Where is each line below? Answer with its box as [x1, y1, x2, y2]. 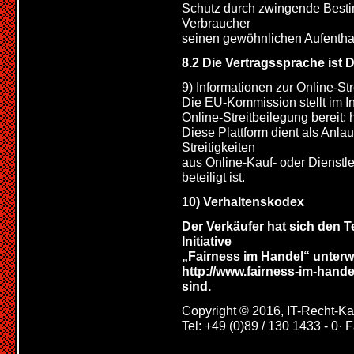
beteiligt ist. [182, 170, 245, 184]
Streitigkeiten [182, 140, 255, 154]
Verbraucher [182, 16, 250, 30]
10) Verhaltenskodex [182, 194, 304, 209]
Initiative [182, 234, 232, 248]
